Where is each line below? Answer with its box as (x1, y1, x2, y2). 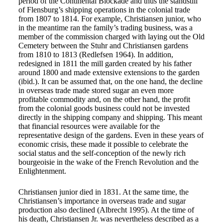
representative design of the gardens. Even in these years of (18, 131, 204, 139)
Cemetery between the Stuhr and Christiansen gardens (18, 41, 188, 50)
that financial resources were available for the (18, 122, 160, 130)
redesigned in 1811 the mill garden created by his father (18, 59, 192, 68)
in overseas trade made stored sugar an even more (18, 86, 174, 95)
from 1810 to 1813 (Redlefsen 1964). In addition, (18, 50, 173, 59)
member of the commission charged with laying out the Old (18, 32, 205, 41)
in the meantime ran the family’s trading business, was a (18, 23, 193, 32)
